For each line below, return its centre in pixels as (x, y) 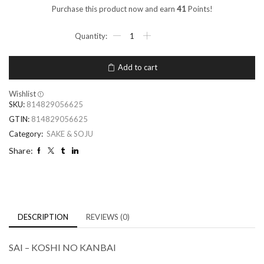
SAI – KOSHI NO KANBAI (62, 247)
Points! (199, 9)
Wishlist (22, 93)
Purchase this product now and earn (114, 9)
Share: (21, 150)
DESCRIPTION (43, 217)
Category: (27, 133)
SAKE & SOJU (70, 133)
